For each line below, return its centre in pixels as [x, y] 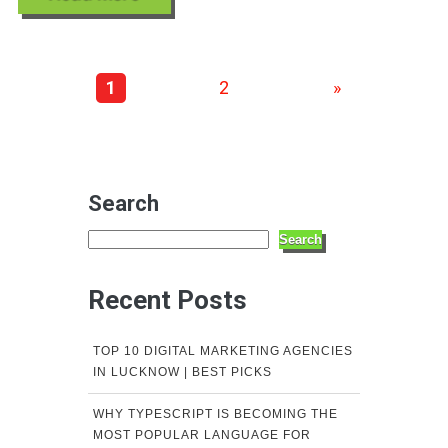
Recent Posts [167, 300]
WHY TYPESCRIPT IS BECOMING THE [215, 414]
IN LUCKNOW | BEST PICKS [182, 372]
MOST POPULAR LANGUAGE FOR [201, 435]
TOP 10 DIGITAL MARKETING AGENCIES [222, 351]
